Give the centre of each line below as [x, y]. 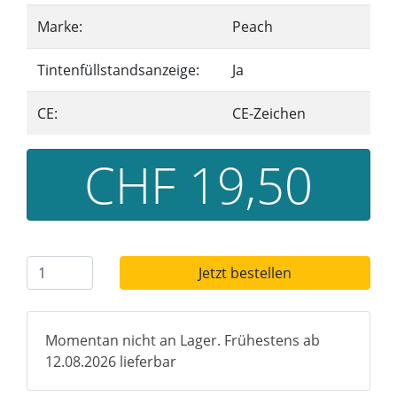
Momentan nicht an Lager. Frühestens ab [183, 340]
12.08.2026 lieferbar [111, 362]
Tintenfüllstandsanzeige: [118, 70]
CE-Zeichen [269, 113]
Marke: [60, 27]
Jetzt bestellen [245, 273]
